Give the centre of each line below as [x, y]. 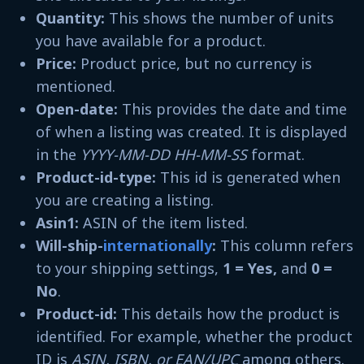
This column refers [287, 245]
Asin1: [59, 222]
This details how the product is [230, 313]
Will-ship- [69, 245]
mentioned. [78, 86]
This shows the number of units [221, 17]
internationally [158, 245]
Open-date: [79, 108]
